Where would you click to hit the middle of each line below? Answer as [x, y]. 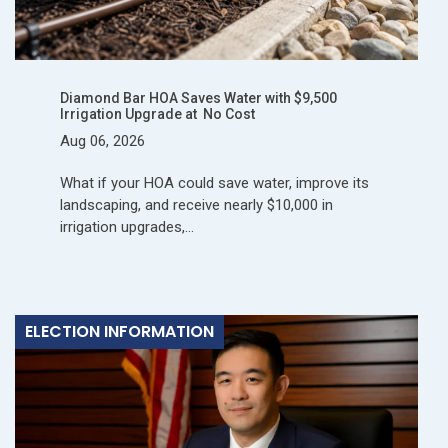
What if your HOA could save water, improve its [214, 182]
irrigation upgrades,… [127, 226]
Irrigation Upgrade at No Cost [157, 113]
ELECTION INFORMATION [119, 331]
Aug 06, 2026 [102, 140]
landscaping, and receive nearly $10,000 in [196, 204]
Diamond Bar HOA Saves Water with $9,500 [198, 97]
